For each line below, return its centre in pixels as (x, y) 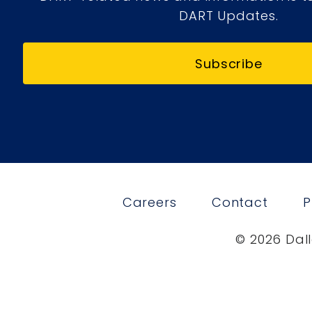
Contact (240, 202)
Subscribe (229, 63)
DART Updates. (229, 16)
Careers (149, 202)
